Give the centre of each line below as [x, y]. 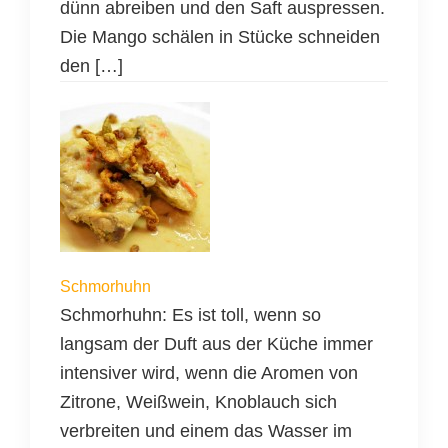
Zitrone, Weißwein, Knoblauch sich [198, 402]
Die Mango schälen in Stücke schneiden [220, 37]
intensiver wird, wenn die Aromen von [209, 373]
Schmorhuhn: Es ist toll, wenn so [190, 315]
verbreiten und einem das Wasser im [206, 431]
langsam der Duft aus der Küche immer [216, 344]
